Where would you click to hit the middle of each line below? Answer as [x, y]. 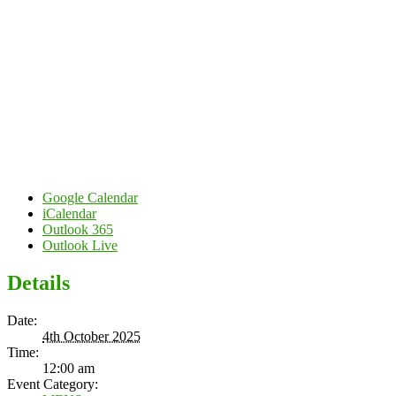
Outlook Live [80, 245]
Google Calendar [90, 197]
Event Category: [53, 384]
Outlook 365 [78, 229]
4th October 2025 [91, 336]
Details [38, 282]
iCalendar [69, 213]
